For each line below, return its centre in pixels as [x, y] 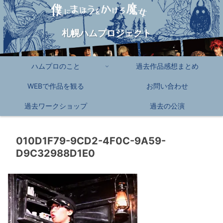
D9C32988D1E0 [56, 154]
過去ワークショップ [56, 106]
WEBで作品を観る [56, 86]
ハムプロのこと [56, 66]
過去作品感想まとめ [167, 66]
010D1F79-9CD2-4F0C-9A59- [91, 141]
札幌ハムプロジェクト [107, 33]
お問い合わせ [167, 86]
